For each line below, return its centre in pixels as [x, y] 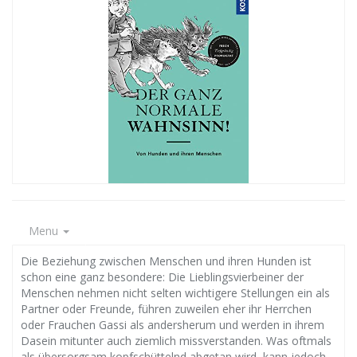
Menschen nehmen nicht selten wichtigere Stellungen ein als [175, 293]
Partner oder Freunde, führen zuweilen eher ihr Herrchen [166, 309]
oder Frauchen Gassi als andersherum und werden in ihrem [173, 325]
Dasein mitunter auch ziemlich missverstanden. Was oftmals [176, 341]
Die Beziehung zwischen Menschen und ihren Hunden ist [166, 261]
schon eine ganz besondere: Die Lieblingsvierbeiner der [162, 277]
